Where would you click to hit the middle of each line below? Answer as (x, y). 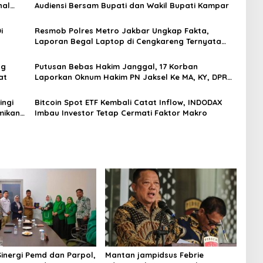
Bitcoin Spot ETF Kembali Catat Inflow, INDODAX (128, 102)
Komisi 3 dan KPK (67, 87)
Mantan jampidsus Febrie (154, 255)
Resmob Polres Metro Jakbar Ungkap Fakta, (122, 31)
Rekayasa (54, 52)
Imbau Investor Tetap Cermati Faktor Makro (121, 113)
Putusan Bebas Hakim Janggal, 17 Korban (116, 66)
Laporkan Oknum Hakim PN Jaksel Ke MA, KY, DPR (131, 77)
